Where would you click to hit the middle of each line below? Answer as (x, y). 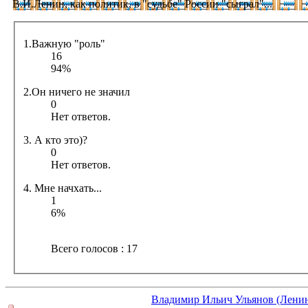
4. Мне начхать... (80, 188)
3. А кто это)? (55, 140)
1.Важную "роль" (90, 43)
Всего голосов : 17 (94, 248)
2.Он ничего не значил (77, 91)
